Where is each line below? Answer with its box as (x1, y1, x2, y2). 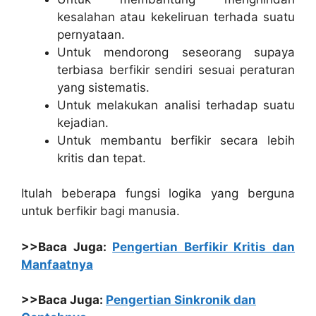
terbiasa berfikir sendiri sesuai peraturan (57, 62, 295, 77)
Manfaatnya (21, 257, 93, 272)
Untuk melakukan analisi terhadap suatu (57, 97, 295, 112)
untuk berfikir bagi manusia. (21, 204, 180, 219)
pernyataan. (57, 27, 125, 42)
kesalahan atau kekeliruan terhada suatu (57, 9, 295, 24)
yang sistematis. (57, 80, 150, 95)
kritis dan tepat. (57, 150, 146, 165)
